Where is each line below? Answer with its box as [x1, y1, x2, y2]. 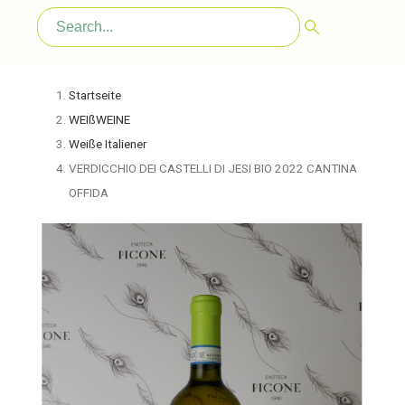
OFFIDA [68, 185, 108, 200]
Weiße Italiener [68, 137, 146, 151]
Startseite [68, 88, 121, 102]
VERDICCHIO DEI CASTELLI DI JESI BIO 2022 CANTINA [68, 161, 357, 175]
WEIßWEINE [68, 112, 130, 127]
